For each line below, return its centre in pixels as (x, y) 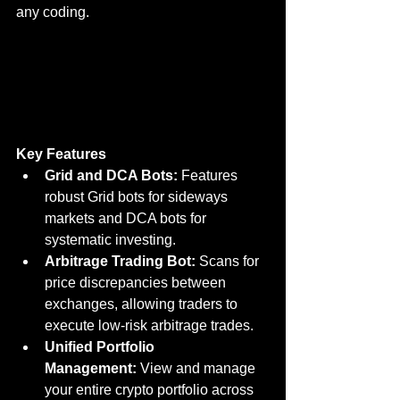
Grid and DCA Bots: (111, 176)
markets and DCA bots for (127, 219)
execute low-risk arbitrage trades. (149, 326)
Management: (91, 369)
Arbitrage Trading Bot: (120, 262)
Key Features (61, 154)
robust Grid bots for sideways (138, 197)
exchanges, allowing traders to (143, 304)
